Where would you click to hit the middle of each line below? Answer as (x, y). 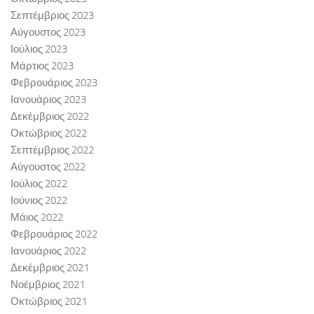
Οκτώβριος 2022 (49, 134)
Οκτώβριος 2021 (49, 302)
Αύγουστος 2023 (48, 33)
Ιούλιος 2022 (39, 184)
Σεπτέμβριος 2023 (52, 16)
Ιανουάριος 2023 (48, 100)
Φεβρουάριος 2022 (54, 234)
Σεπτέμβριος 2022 (52, 150)
